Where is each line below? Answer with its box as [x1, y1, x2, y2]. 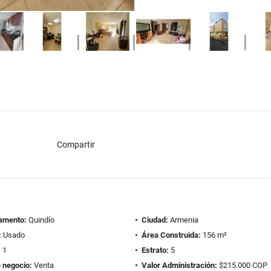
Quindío [26, 215, 54, 224]
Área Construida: [142, 230, 201, 240]
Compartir [56, 139, 95, 149]
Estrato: [142, 246, 169, 255]
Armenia [168, 215, 198, 224]
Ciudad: [142, 215, 168, 224]
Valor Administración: [142, 261, 217, 270]
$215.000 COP [217, 261, 267, 270]
